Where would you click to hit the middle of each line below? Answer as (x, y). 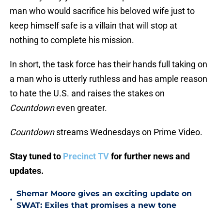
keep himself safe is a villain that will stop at (93, 26)
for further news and (150, 156)
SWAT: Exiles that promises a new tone (96, 205)
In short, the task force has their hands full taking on (108, 64)
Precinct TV (87, 156)
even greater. (82, 108)
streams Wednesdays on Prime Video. (129, 132)
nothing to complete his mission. (72, 40)
